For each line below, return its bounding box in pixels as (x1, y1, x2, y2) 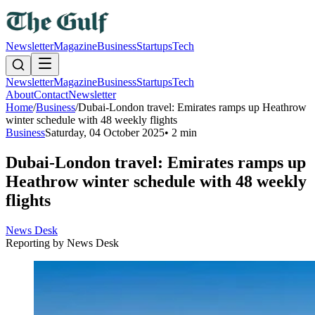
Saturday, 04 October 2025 (45, 127, 165, 139)
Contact (34, 89, 68, 101)
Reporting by (6, 236, 67, 249)
